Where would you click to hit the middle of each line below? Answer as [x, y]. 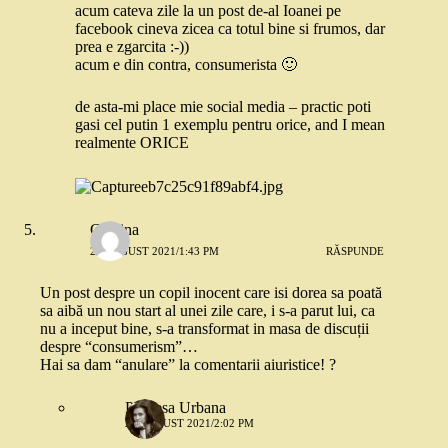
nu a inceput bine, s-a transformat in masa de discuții [204, 328]
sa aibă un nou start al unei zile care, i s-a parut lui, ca [207, 310]
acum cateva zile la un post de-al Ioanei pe [208, 11]
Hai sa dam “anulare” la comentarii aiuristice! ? [188, 364]
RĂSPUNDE [355, 251]
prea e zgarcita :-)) [132, 47]
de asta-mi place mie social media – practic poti [223, 107]
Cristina [114, 229]
